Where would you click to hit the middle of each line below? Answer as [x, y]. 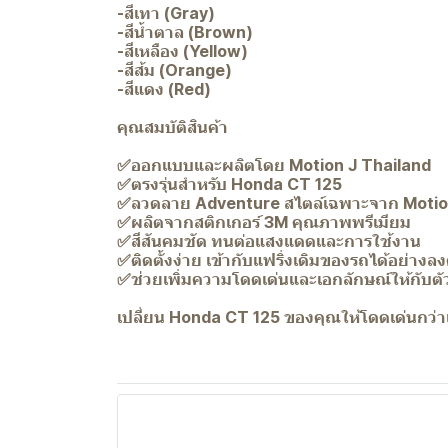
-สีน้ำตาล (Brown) [185, 32]
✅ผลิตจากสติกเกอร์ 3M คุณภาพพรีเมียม [264, 222]
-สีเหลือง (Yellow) [182, 51]
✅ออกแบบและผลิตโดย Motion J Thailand [274, 165]
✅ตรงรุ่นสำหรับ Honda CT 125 [229, 184]
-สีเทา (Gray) [166, 13]
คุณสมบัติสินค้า [172, 127]
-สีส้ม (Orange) [174, 70]
